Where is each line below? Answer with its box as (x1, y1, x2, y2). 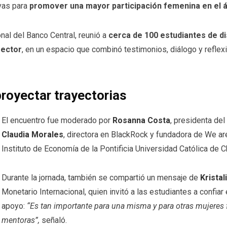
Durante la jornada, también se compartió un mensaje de (2, 173, 200, 183)
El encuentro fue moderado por (2, 115, 112, 125)
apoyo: (2, 201, 27, 211)
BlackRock (111, 129, 148, 139)
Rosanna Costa (112, 115, 170, 125)
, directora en (63, 129, 111, 139)
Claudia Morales (2, 129, 63, 139)
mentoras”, (2, 215, 40, 225)
